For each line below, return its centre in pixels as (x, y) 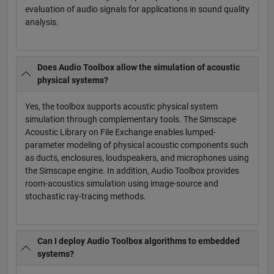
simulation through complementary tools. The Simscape (130, 119)
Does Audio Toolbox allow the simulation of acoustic (139, 67)
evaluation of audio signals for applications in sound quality (137, 9)
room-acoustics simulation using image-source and (121, 183)
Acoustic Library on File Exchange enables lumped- (120, 132)
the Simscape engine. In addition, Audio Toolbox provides (132, 170)
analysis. (42, 22)
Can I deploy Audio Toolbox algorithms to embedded (139, 241)
